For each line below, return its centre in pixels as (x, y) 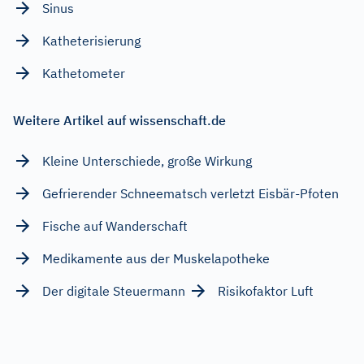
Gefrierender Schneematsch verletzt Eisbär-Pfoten (191, 193)
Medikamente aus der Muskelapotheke (156, 258)
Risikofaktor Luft (266, 290)
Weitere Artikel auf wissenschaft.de (119, 120)
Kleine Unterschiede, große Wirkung (147, 160)
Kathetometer (84, 73)
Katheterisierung (91, 40)
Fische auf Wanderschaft (115, 225)
